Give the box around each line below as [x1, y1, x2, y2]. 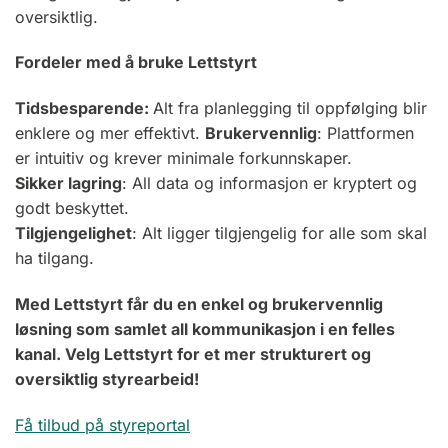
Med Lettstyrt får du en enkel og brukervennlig [15, 293, 383, 314]
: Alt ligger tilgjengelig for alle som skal [132, 223, 427, 244]
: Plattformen [317, 123, 414, 144]
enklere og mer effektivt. [15, 123, 205, 144]
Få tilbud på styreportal [15, 414, 190, 435]
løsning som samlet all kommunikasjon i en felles [15, 318, 395, 339]
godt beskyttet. [15, 198, 129, 219]
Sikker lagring [15, 173, 122, 194]
